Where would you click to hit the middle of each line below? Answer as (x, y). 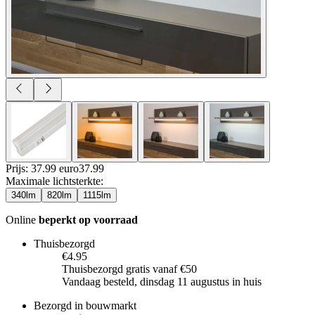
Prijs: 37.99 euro (42, 168)
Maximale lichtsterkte (53, 181)
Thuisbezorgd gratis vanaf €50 (129, 269)
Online (22, 219)
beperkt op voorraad (88, 219)
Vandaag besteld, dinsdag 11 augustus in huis (162, 281)
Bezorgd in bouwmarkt (85, 305)
